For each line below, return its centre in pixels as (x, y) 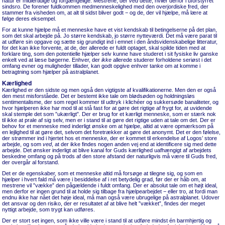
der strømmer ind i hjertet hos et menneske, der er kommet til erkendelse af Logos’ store (109, 138)
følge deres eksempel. (29, 19)
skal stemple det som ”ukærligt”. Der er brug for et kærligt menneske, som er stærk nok (109, 114)
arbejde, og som (22, 144)
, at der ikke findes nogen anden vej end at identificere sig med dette (134, 144)
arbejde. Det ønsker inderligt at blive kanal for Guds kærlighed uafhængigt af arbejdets (107, 150)
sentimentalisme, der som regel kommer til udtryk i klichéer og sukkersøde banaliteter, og (110, 102)
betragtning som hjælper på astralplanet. (51, 72)
